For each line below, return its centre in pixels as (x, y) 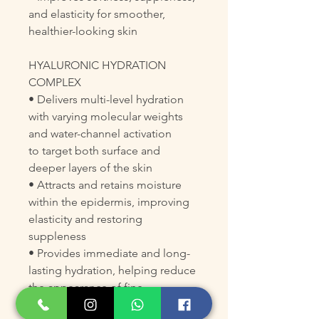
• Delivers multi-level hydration (106, 99)
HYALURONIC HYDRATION (97, 65)
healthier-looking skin (83, 31)
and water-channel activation (101, 134)
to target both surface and (94, 151)
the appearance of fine (86, 287)
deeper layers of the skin (90, 168)
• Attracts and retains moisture (105, 185)
